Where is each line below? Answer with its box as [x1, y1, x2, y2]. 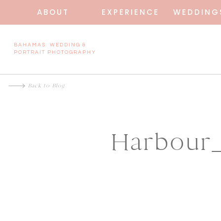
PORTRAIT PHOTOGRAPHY [14, 50, 96, 55]
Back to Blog [28, 82, 65, 89]
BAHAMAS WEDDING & [14, 42, 86, 47]
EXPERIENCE [98, 7, 159, 17]
